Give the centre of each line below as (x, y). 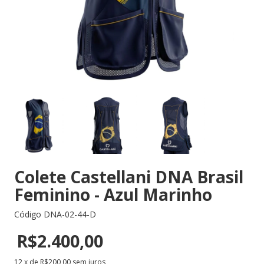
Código (29, 214)
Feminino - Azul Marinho (113, 194)
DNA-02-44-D (70, 214)
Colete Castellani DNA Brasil (129, 177)
